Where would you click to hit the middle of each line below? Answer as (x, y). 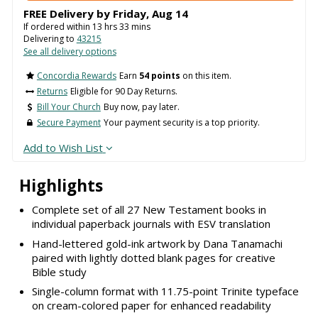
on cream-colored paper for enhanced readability (151, 306)
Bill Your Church (68, 107)
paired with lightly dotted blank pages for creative (153, 257)
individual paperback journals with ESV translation (151, 224)
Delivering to (50, 38)
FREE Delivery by (68, 13)
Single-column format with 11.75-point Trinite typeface (165, 291)
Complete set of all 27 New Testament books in (149, 210)
